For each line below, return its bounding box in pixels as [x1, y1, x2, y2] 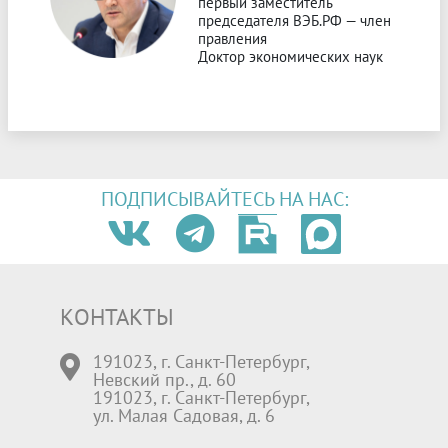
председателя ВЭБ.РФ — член [198, 10, 391, 30]
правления [198, 28, 267, 48]
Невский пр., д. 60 [93, 367, 237, 391]
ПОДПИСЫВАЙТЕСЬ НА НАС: [100, 186, 348, 212]
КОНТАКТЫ [59, 300, 174, 331]
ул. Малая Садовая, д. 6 [93, 403, 276, 427]
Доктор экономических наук [198, 46, 383, 66]
